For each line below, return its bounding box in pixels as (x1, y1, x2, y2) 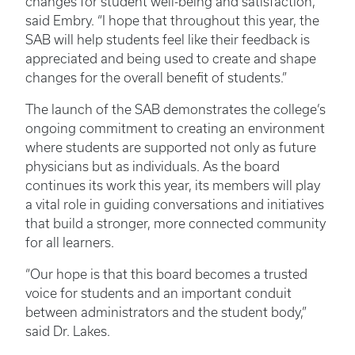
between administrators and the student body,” (25, 304, 307, 319)
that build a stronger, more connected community (25, 216, 326, 231)
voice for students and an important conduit (25, 285, 292, 300)
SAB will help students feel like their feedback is (25, 32, 310, 47)
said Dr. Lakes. (25, 323, 116, 338)
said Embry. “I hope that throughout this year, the (25, 13, 319, 28)
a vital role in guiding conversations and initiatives (25, 197, 324, 212)
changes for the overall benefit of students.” (25, 70, 293, 85)
